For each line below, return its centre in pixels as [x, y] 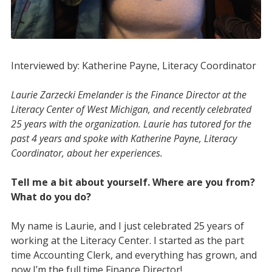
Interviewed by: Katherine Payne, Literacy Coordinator [133, 65]
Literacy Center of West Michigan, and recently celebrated [131, 109]
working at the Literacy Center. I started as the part [127, 240]
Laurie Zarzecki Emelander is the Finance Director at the [128, 94]
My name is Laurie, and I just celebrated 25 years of [127, 226]
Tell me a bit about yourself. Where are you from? [133, 182]
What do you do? [51, 196]
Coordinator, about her [59, 153]
